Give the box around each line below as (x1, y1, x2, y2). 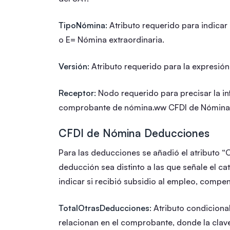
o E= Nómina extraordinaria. (59, 34, 164, 45)
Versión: (59, 61, 89, 71)
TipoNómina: (59, 20, 107, 30)
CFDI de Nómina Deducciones (59, 126, 209, 140)
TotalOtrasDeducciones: (59, 202, 151, 213)
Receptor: (59, 87, 96, 98)
